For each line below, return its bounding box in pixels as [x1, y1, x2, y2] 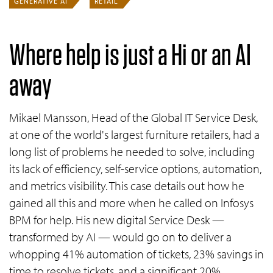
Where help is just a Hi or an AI [9, 36, 251, 73]
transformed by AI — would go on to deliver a [9, 229, 232, 244]
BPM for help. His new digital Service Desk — [9, 212, 224, 227]
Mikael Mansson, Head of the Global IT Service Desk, [9, 110, 258, 125]
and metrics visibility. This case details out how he [9, 178, 244, 193]
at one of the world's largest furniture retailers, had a [9, 127, 260, 142]
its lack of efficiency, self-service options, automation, [9, 161, 261, 176]
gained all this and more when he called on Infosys [9, 195, 253, 210]
